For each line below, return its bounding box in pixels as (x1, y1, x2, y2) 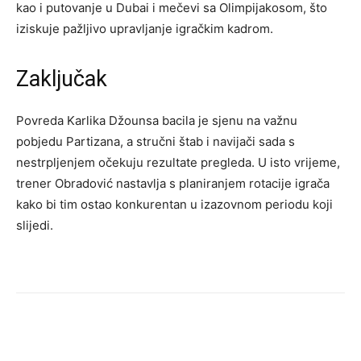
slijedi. (16, 217, 53, 233)
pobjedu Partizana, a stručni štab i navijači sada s (16, 133, 295, 149)
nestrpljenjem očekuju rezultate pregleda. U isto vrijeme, (16, 154, 340, 170)
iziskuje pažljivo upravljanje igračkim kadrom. (16, 20, 273, 36)
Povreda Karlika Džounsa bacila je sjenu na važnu (16, 112, 297, 128)
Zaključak (16, 65, 107, 92)
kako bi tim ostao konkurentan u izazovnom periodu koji (16, 196, 333, 212)
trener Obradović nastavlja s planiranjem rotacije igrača (16, 175, 330, 191)
